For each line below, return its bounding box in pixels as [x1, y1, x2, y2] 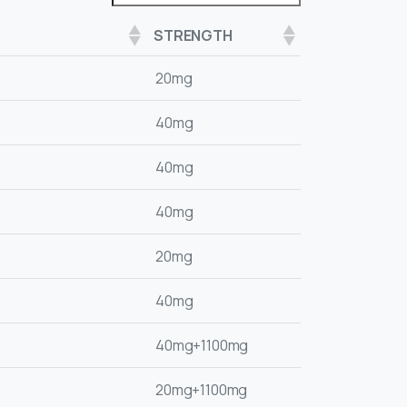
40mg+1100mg [155, 335, 249, 356]
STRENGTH [154, 25, 233, 46]
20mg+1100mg [155, 380, 248, 401]
